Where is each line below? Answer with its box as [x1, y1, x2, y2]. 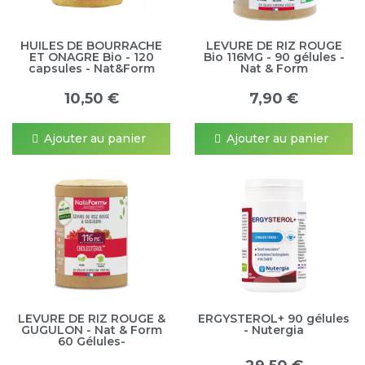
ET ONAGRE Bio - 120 [29, 49, 154, 64]
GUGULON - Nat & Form [20, 322, 162, 337]
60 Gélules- [57, 333, 125, 349]
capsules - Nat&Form [28, 60, 155, 76]
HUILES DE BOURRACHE [20, 37, 162, 53]
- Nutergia [244, 322, 304, 337]
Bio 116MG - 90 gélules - [203, 49, 345, 64]
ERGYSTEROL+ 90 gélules [198, 310, 350, 326]
